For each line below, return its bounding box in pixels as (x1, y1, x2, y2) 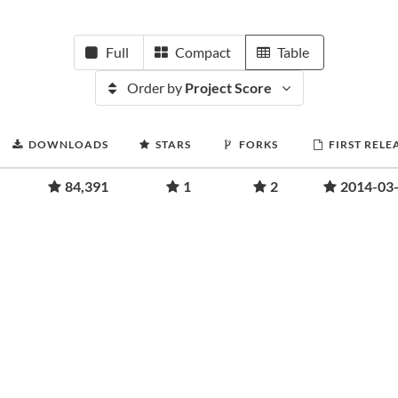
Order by (126, 79, 185, 96)
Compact (175, 44, 231, 60)
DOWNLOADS (28, 138, 108, 151)
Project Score (184, 79, 272, 96)
